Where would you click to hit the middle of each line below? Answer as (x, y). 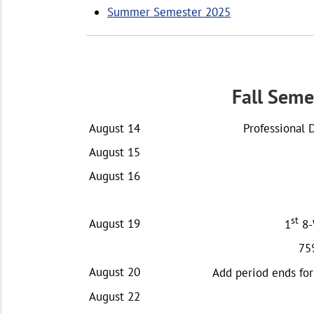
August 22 (115, 296)
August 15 (115, 152)
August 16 (115, 176)
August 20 (115, 272)
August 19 (115, 223)
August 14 (115, 128)
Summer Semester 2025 (169, 12)
